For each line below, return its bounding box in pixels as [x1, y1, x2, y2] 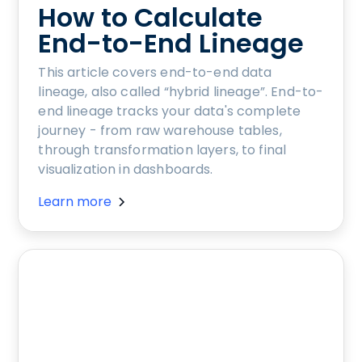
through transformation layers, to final [38, 140, 287, 159]
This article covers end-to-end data [38, 62, 272, 82]
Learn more [38, 192, 112, 211]
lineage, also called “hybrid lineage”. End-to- [38, 82, 324, 101]
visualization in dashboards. [38, 159, 213, 179]
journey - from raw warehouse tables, [38, 120, 282, 140]
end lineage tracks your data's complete [38, 101, 301, 120]
